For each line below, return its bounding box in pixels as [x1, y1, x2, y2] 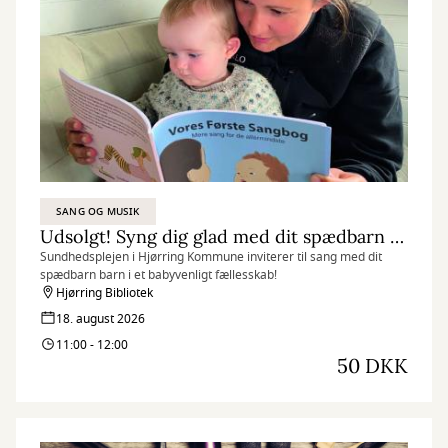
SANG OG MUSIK [56, 204, 140, 219]
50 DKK [337, 353, 408, 378]
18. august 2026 [56, 310, 145, 328]
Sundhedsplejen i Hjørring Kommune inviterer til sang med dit [40, 248, 382, 266]
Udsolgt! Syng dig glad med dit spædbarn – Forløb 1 [390, 225, 404, 248]
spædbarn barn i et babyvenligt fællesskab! [40, 266, 277, 284]
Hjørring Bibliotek [56, 284, 153, 302]
